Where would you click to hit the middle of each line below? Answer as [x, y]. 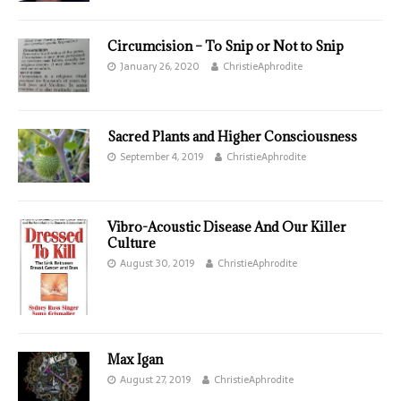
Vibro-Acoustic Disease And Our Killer [227, 227]
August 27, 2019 [155, 380]
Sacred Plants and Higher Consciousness [232, 137]
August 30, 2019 [157, 264]
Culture [132, 243]
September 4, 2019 [162, 157]
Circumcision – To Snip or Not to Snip [226, 46]
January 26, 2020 [160, 66]
